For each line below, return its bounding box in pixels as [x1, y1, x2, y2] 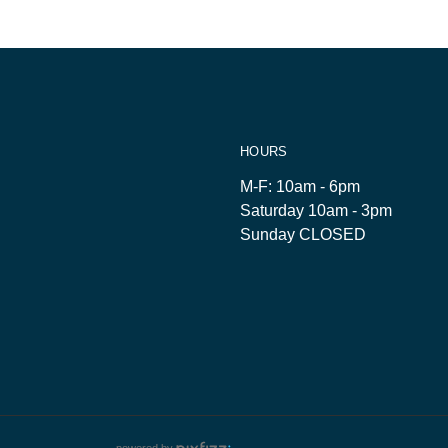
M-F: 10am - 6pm [240, 177, 360, 195]
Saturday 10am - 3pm [240, 201, 392, 219]
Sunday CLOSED [240, 225, 366, 243]
